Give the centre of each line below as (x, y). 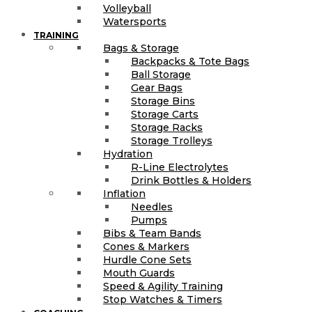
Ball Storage (161, 74)
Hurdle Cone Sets (147, 259)
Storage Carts (165, 114)
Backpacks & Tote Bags (190, 61)
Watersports (135, 21)
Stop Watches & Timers (163, 299)
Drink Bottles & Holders (191, 180)
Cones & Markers (146, 246)
